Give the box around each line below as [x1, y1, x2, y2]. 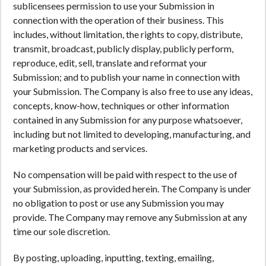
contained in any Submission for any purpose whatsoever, [13, 114, 242, 125]
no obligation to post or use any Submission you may [13, 197, 224, 208]
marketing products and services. [13, 142, 147, 154]
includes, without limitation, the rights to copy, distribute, [13, 28, 242, 40]
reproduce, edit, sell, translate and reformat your [13, 57, 207, 68]
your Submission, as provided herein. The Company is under [13, 183, 251, 194]
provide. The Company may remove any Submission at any [13, 211, 247, 223]
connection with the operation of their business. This [13, 14, 224, 26]
